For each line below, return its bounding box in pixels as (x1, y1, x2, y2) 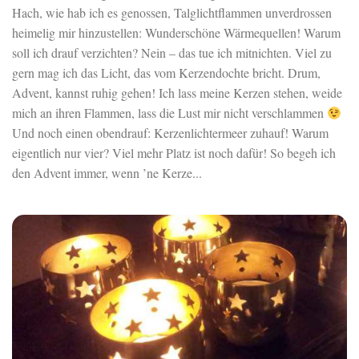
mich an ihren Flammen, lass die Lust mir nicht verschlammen (12, 104, 327, 122)
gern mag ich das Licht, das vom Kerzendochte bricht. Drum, (12, 64, 321, 82)
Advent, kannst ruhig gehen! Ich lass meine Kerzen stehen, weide (12, 84, 342, 102)
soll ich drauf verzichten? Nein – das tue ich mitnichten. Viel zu (12, 44, 332, 62)
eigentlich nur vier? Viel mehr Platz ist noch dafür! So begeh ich (12, 144, 336, 162)
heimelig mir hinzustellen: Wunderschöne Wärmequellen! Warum (12, 24, 341, 42)
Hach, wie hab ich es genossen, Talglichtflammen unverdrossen (12, 4, 332, 22)
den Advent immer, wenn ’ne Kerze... (12, 164, 202, 182)
